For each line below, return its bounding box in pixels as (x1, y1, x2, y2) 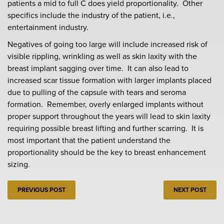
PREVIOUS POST (17, 185, 65, 194)
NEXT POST (173, 185, 206, 194)
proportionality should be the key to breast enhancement (7, 146, 206, 158)
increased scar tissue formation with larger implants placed (7, 74, 211, 86)
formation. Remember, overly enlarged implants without (7, 98, 203, 110)
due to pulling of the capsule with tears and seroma (7, 86, 186, 98)
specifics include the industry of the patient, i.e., (7, 9, 175, 21)
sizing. (7, 158, 30, 170)
